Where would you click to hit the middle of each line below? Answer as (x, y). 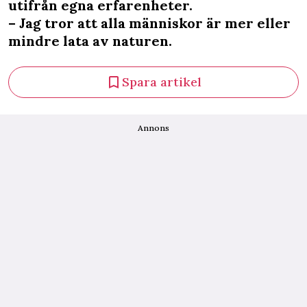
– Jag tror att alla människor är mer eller (149, 23)
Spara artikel (162, 82)
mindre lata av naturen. (90, 41)
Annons (153, 128)
